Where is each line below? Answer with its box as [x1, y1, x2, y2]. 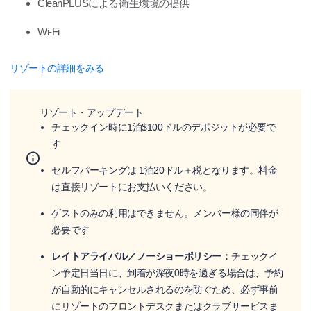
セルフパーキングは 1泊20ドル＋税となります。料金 [51, 164, 278, 176]
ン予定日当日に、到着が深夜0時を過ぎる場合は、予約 [51, 267, 283, 278]
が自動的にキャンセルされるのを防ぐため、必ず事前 [51, 283, 278, 295]
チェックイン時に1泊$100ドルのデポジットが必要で [51, 121, 276, 133]
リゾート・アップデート [39, 106, 144, 118]
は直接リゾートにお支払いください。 [51, 180, 212, 192]
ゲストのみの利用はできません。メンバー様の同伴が [51, 207, 278, 219]
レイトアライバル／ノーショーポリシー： [51, 250, 231, 262]
